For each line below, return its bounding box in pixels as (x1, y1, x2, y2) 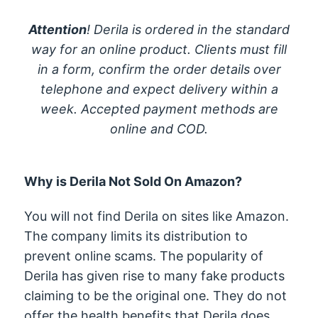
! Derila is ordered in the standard (87, 22, 290, 38)
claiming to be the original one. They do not (24, 288, 287, 304)
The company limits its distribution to (24, 229, 248, 244)
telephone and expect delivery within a (40, 82, 278, 97)
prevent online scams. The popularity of (24, 248, 264, 264)
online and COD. (110, 121, 208, 137)
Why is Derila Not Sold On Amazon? (24, 174, 243, 190)
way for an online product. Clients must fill (31, 42, 287, 57)
